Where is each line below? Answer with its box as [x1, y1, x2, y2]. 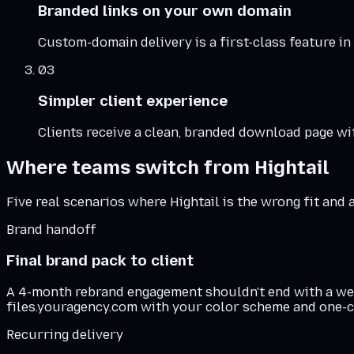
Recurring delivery [6, 327, 123, 343]
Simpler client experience [38, 92, 228, 111]
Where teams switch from [6, 155, 254, 179]
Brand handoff [6, 221, 96, 237]
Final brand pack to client [6, 251, 194, 270]
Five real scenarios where [6, 194, 170, 209]
